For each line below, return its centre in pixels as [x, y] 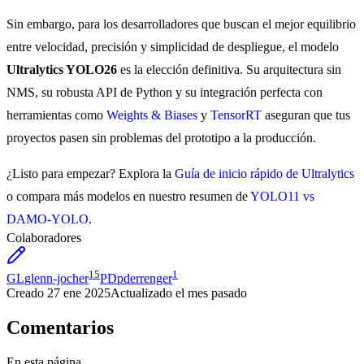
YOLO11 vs [282, 197]
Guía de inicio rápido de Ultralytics [264, 174]
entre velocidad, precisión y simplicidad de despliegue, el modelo [173, 47]
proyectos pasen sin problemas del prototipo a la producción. [161, 138]
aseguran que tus [306, 115]
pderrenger [145, 279]
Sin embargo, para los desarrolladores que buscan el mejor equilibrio [181, 24]
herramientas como [56, 115]
